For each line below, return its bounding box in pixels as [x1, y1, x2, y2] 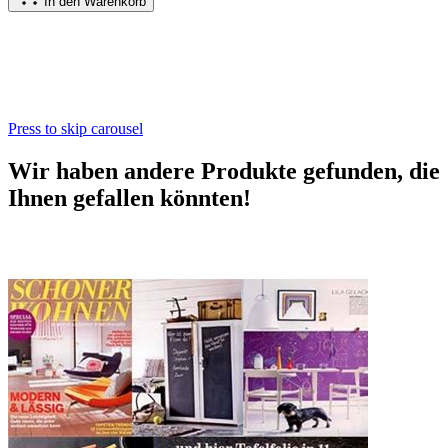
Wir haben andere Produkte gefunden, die [8, 158, 440, 185]
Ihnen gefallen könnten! [8, 185, 251, 212]
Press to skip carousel [8, 120, 143, 138]
